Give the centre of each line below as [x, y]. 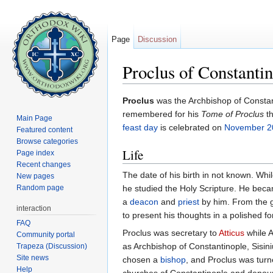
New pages [36, 176]
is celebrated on [191, 128]
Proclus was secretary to [171, 233]
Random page [41, 187]
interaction [34, 208]
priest [189, 202]
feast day [140, 128]
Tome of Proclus [232, 114]
